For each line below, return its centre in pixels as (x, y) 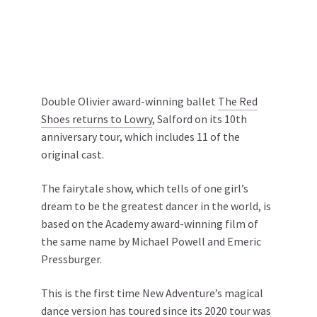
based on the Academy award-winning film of (150, 224)
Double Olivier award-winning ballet (129, 101)
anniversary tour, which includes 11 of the (140, 137)
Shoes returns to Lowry (97, 119)
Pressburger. (71, 259)
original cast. (73, 154)
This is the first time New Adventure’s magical (152, 293)
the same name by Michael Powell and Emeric (151, 241)
